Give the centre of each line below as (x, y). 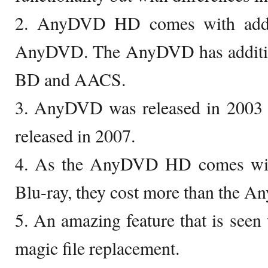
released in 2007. (75, 135)
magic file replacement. (97, 248)
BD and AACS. (70, 79)
